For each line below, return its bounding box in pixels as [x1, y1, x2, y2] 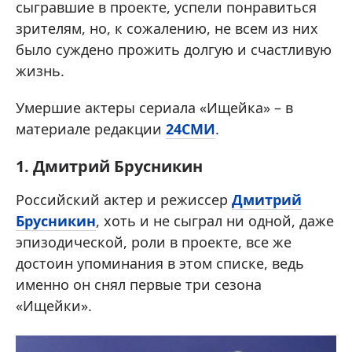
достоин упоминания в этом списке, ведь [16, 254, 304, 273]
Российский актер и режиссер [16, 190, 232, 209]
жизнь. [16, 61, 64, 80]
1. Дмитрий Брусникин [16, 156, 203, 177]
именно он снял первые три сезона [16, 275, 262, 294]
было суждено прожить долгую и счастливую [16, 40, 332, 59]
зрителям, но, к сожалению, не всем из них [16, 19, 318, 38]
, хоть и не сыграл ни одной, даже [96, 211, 334, 230]
